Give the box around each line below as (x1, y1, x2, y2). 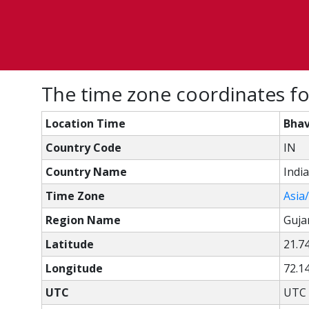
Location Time (46, 116, 126, 131)
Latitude (46, 237, 94, 252)
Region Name (46, 212, 121, 228)
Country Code (46, 140, 121, 155)
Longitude (46, 261, 103, 276)
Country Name (46, 164, 127, 179)
